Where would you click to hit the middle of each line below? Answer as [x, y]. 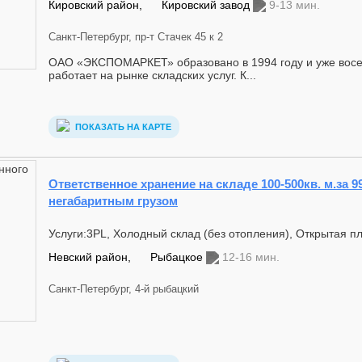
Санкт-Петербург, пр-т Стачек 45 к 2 [136, 37]
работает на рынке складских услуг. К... [152, 75]
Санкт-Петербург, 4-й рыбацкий [124, 289]
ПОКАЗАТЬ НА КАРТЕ [122, 127]
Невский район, [91, 257]
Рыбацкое [178, 257]
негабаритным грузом [113, 201]
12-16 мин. [251, 257]
